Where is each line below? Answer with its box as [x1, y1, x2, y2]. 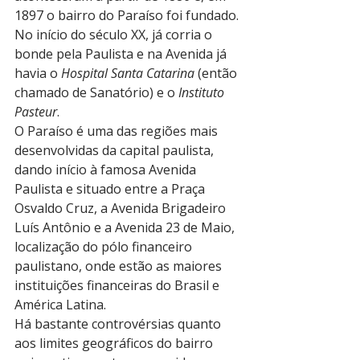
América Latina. [14, 296, 106, 313]
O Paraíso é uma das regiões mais [14, 122, 221, 140]
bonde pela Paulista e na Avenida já [14, 45, 230, 63]
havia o [14, 64, 61, 82]
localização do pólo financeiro [14, 238, 195, 256]
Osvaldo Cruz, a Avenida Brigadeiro [14, 199, 229, 217]
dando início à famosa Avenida [14, 161, 199, 178]
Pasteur [14, 103, 57, 121]
